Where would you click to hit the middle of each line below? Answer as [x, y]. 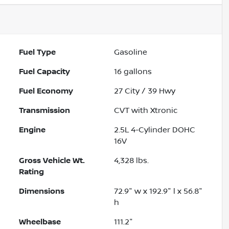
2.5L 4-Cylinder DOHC [155, 130]
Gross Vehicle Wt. [52, 161]
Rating [32, 172]
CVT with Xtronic [146, 111]
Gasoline [131, 52]
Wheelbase [40, 222]
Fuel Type [38, 52]
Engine [32, 130]
